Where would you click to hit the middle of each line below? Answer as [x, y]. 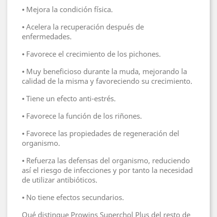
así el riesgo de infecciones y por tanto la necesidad [107, 170]
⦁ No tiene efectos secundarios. [73, 197]
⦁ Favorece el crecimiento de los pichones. [91, 54]
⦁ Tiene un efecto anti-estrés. [69, 99]
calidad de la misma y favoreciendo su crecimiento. [107, 81]
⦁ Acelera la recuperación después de [83, 27]
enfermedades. [47, 37]
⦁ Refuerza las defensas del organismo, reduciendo [106, 161]
